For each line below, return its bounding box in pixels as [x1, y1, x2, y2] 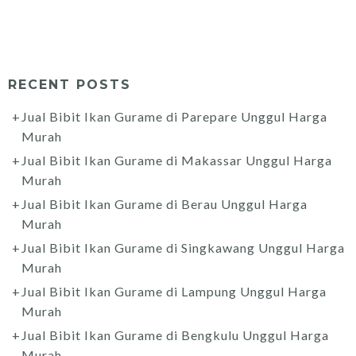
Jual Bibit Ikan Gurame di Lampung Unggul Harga [21, 283, 327, 299]
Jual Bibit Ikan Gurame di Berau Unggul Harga [21, 195, 308, 211]
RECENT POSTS [8, 76, 131, 92]
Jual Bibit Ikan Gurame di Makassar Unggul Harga [21, 152, 332, 168]
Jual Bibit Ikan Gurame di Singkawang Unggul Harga [21, 239, 345, 255]
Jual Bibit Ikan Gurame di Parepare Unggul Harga [21, 108, 327, 124]
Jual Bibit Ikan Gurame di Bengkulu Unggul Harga [21, 327, 329, 342]
